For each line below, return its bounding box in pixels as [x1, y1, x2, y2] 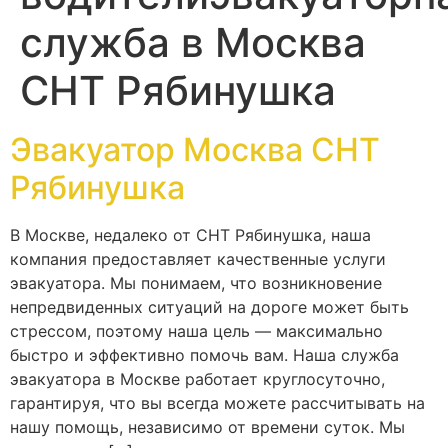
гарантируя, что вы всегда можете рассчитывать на [10, 392, 425, 413]
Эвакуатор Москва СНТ [10, 129, 380, 169]
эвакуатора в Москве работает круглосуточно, [10, 368, 385, 389]
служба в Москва [20, 17, 366, 67]
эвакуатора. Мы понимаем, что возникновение [10, 272, 382, 293]
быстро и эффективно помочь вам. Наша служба [10, 344, 399, 365]
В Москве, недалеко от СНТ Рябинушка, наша [10, 224, 371, 245]
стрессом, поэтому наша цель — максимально [10, 320, 383, 341]
